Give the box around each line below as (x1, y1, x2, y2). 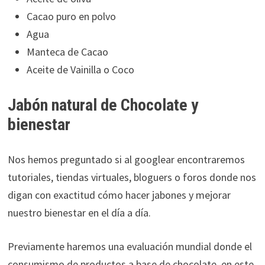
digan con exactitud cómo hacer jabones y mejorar (7, 188, 231, 202)
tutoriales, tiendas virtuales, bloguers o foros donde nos (7, 170, 256, 184)
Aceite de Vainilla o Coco (26, 62, 134, 76)
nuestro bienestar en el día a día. (7, 205, 151, 219)
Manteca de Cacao (26, 44, 108, 59)
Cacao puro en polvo (26, 9, 116, 23)
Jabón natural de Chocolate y (7, 95, 198, 115)
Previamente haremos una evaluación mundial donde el (7, 239, 252, 253)
